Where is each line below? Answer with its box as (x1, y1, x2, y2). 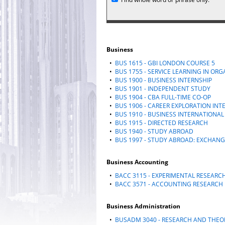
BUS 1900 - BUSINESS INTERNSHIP (115, 76, 212, 84)
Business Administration (106, 202, 180, 210)
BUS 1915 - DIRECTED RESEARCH (115, 119, 208, 127)
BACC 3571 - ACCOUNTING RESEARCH (115, 180, 223, 188)
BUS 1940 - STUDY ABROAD (115, 127, 193, 136)
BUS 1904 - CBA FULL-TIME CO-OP (115, 93, 211, 101)
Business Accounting (106, 158, 168, 166)
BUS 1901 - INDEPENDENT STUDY (115, 84, 210, 93)
